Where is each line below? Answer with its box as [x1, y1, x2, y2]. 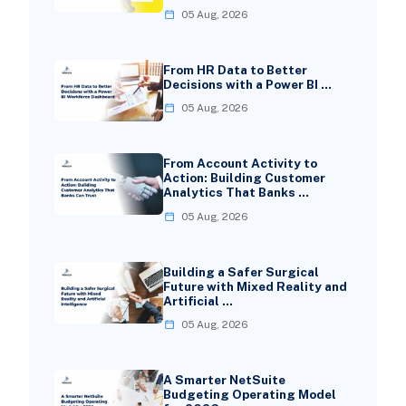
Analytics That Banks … [162, 185, 309, 200]
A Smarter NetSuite [162, 372, 285, 388]
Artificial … [162, 293, 233, 308]
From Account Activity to [162, 156, 317, 171]
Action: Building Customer [162, 170, 325, 186]
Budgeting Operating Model [162, 387, 336, 402]
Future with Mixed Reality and [162, 278, 347, 294]
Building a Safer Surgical [162, 264, 319, 279]
